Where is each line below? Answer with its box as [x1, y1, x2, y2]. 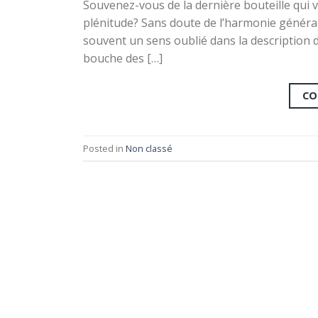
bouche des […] [83, 50, 163, 67]
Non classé [126, 141, 172, 155]
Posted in [83, 141, 126, 155]
